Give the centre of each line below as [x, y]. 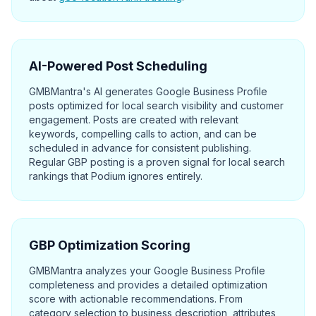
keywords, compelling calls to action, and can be [143, 134]
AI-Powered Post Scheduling [118, 66]
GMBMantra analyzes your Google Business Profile [147, 271]
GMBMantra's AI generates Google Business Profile [148, 91]
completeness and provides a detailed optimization [148, 285]
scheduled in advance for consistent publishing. [140, 148]
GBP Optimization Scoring [110, 245]
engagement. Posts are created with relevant [134, 120]
